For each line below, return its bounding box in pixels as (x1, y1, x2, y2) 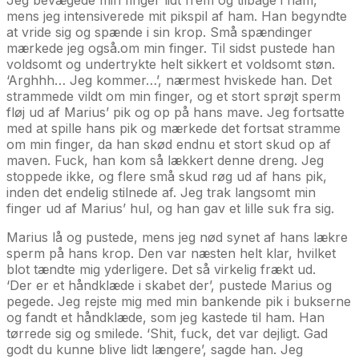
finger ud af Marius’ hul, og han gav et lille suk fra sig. (6, 200, 334, 216)
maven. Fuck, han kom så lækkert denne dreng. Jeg (6, 151, 324, 168)
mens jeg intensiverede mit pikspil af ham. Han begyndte (6, 7, 347, 24)
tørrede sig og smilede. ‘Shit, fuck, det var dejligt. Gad (6, 325, 328, 341)
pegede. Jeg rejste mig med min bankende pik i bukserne (6, 292, 351, 309)
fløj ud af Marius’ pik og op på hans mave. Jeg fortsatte (6, 103, 345, 120)
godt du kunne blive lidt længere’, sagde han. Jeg (6, 341, 303, 357)
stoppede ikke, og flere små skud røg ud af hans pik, (6, 167, 327, 184)
